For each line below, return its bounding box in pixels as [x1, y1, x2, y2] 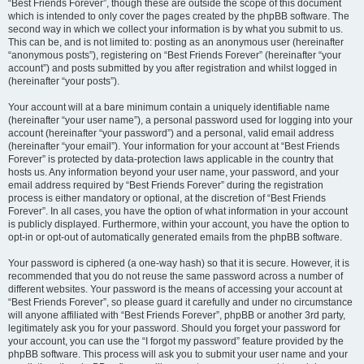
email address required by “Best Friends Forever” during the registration [8, 180, 323, 191]
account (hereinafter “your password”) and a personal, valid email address [8, 128, 334, 139]
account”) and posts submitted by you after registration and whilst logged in [8, 63, 337, 74]
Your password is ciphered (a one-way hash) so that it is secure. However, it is [8, 258, 349, 269]
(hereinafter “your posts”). [8, 76, 119, 87]
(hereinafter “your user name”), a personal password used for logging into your [8, 115, 353, 126]
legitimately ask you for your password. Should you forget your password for [8, 323, 340, 334]
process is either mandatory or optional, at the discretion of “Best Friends [8, 193, 326, 204]
